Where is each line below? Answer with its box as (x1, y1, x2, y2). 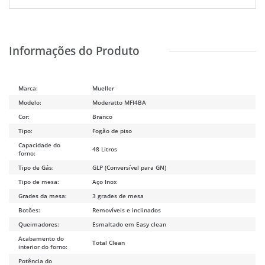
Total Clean (92, 238, 125, 247)
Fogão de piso (92, 126, 132, 135)
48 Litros (92, 144, 118, 153)
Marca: (18, 83, 38, 92)
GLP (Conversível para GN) (92, 163, 167, 172)
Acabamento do (18, 234, 64, 243)
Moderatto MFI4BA (92, 98, 147, 106)
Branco (92, 112, 113, 121)
